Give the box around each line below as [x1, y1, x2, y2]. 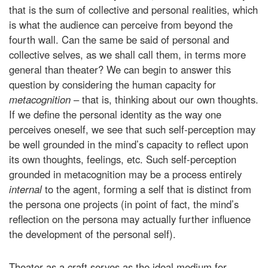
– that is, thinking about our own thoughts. [71, 92, 258, 106]
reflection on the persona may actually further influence [9, 211, 251, 226]
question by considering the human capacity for [9, 77, 216, 92]
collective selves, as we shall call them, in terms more [9, 47, 246, 62]
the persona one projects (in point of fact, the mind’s [9, 196, 239, 211]
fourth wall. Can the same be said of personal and [9, 32, 229, 47]
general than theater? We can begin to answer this [9, 62, 231, 77]
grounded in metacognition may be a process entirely [9, 166, 242, 181]
